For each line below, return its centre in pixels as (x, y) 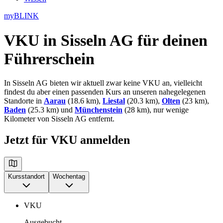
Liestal (114, 101)
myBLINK (21, 16)
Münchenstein (99, 110)
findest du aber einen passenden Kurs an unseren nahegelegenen (105, 92)
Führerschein (49, 58)
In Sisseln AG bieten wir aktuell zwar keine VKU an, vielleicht (103, 83)
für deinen (170, 40)
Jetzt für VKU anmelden (67, 140)
